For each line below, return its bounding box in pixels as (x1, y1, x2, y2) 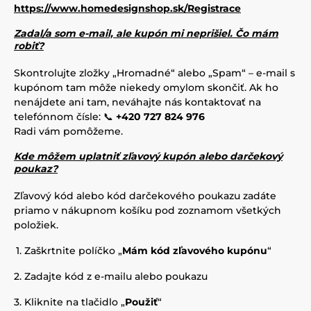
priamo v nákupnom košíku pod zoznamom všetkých (14, 204, 281, 217)
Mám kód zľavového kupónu (122, 244, 267, 257)
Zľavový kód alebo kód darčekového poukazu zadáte (14, 190, 276, 202)
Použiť (125, 296, 158, 308)
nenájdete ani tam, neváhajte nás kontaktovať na (14, 96, 261, 108)
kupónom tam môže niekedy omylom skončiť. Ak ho (14, 81, 278, 94)
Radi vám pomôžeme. (14, 125, 123, 137)
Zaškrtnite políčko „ (24, 244, 122, 257)
